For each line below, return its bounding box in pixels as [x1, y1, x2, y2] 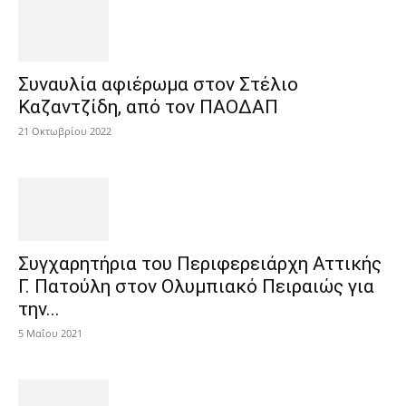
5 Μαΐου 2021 [18, 326, 82, 341]
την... [18, 298, 60, 321]
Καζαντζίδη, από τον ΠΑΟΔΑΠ [18, 96, 278, 119]
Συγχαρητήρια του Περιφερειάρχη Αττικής [18, 253, 382, 275]
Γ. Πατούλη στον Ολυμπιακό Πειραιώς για [18, 275, 374, 298]
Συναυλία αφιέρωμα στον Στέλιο [18, 73, 298, 96]
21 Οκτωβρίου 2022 [18, 124, 111, 139]
